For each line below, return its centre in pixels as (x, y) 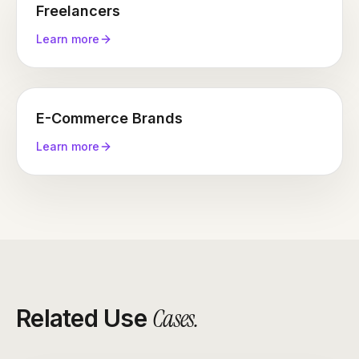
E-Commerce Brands (109, 119)
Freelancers (78, 11)
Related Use (84, 319)
